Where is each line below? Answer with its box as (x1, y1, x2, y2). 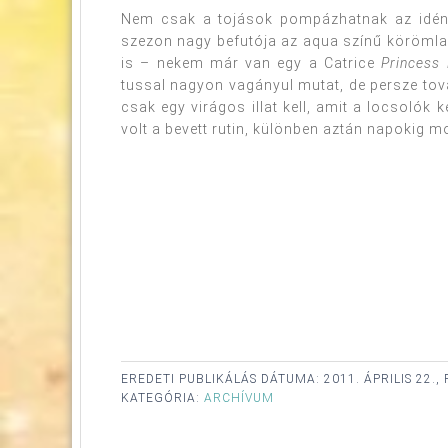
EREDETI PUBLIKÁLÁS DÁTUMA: (121, 371, 324, 386)
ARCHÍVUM (204, 390, 274, 405)
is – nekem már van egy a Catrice (121, 54, 382, 71)
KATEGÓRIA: (121, 390, 204, 405)
